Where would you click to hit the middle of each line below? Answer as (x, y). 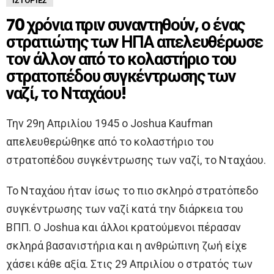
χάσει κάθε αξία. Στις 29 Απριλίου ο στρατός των (129, 264)
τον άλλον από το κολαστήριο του (121, 59)
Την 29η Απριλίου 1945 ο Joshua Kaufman (109, 123)
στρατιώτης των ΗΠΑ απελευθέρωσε (135, 42)
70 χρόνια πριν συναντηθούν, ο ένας (126, 24)
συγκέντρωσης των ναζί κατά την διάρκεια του (125, 209)
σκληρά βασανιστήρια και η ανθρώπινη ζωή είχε (127, 245)
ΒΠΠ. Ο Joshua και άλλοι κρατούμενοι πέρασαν (124, 227)
